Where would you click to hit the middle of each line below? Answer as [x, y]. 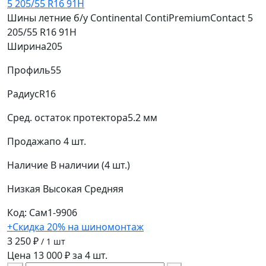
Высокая [64, 189]
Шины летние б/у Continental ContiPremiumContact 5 [130, 18]
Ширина [27, 46]
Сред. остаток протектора [67, 117]
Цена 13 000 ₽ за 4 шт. [57, 255]
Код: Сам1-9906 [42, 212]
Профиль [29, 70]
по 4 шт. [68, 141]
